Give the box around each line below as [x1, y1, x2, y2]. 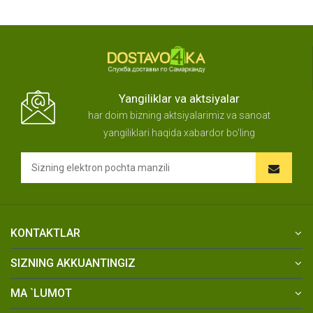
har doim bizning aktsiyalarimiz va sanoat [88, 109, 270, 121]
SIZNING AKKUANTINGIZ [10, 256, 136, 270]
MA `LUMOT [10, 286, 72, 300]
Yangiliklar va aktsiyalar [119, 91, 240, 105]
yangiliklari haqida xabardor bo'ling [103, 126, 255, 138]
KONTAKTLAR [10, 226, 80, 240]
